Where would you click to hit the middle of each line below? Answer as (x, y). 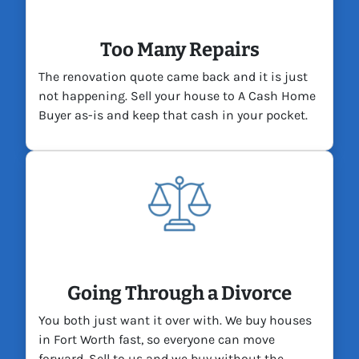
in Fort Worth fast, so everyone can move (157, 340)
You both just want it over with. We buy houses (175, 321)
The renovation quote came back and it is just (173, 77)
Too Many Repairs (179, 50)
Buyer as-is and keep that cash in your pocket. (173, 115)
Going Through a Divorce (179, 294)
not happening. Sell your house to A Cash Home (177, 96)
